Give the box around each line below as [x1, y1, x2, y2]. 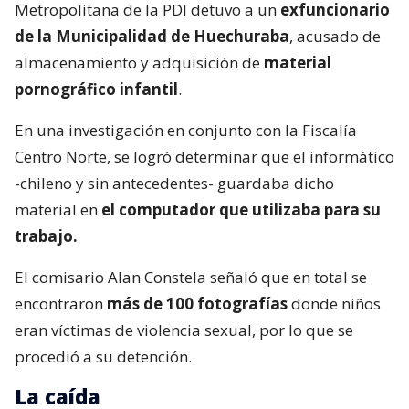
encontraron [15, 293, 107, 315]
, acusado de [289, 26, 381, 47]
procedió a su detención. [15, 346, 192, 368]
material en [15, 199, 98, 221]
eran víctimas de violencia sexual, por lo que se [15, 320, 353, 341]
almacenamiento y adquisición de [15, 52, 264, 74]
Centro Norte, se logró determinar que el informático [15, 146, 394, 168]
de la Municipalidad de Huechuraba [15, 26, 289, 47]
